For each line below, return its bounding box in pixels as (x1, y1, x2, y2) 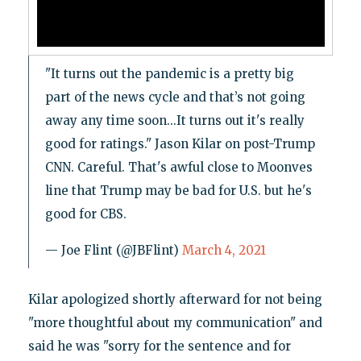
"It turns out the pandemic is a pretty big (44, 65, 294, 81)
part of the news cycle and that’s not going (44, 89, 305, 105)
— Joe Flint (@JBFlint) (44, 242, 182, 258)
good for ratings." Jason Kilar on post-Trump (44, 135, 315, 151)
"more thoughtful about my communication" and (27, 314, 322, 330)
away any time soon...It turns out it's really (44, 112, 305, 128)
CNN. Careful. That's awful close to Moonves (44, 159, 313, 175)
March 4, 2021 (181, 242, 266, 258)
